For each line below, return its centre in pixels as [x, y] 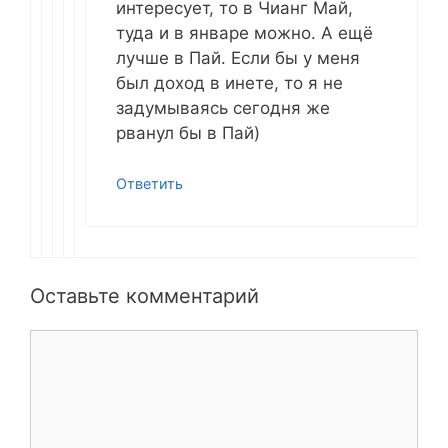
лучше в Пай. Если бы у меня [238, 57]
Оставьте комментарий [144, 295]
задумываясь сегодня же [223, 107]
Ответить [149, 184]
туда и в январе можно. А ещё [244, 32]
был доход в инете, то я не [229, 82]
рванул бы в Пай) [188, 132]
